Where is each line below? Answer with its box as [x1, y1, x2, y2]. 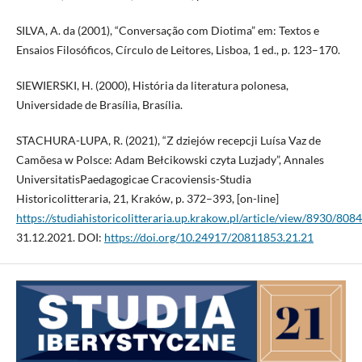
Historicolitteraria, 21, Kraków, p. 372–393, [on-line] [15, 192, 279, 206]
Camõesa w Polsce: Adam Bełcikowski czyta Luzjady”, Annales [15, 153, 324, 167]
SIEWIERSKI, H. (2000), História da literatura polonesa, [15, 78, 288, 93]
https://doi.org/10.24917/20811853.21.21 [103, 230, 314, 245]
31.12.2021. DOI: [15, 230, 104, 245]
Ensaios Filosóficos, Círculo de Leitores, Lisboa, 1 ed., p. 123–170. [15, 43, 340, 57]
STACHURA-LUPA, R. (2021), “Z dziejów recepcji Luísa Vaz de [15, 133, 321, 148]
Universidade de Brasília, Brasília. [15, 98, 183, 112]
